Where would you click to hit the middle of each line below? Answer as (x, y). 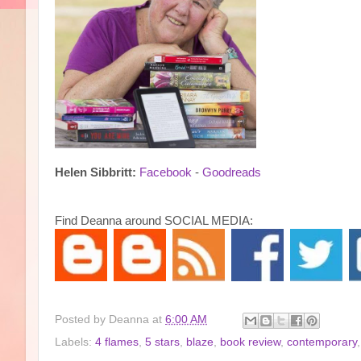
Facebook (166, 172)
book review (250, 342)
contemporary (322, 342)
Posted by (82, 319)
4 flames (117, 342)
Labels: (75, 342)
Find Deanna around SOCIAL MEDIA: (154, 221)
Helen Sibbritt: (95, 172)
